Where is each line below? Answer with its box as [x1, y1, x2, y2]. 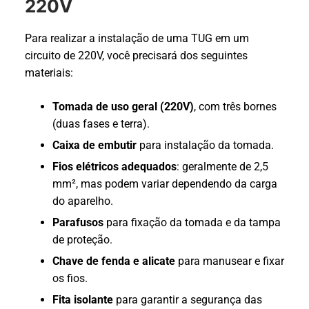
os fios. [52, 272, 88, 286]
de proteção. [52, 233, 112, 247]
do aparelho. [52, 195, 113, 208]
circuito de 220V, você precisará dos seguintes [25, 49, 248, 63]
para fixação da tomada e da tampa [103, 216, 281, 230]
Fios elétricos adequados [52, 160, 177, 174]
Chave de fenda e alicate [52, 255, 175, 268]
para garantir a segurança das [113, 293, 262, 307]
